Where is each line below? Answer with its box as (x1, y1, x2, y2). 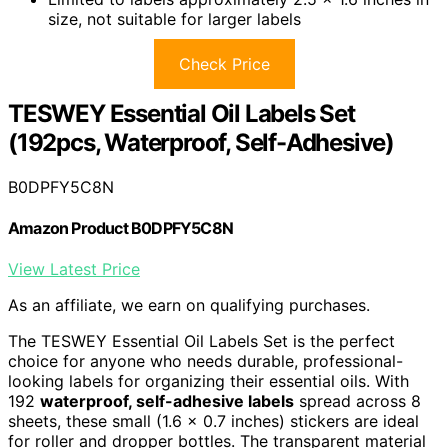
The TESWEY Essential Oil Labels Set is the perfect (8, 331, 395, 352)
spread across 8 (294, 391, 421, 412)
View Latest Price (8, 259, 140, 280)
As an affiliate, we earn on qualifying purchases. (8, 295, 370, 316)
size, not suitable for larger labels (48, 8, 301, 29)
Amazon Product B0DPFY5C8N (8, 217, 233, 238)
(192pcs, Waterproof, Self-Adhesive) (8, 127, 394, 157)
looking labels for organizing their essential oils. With (8, 371, 409, 392)
